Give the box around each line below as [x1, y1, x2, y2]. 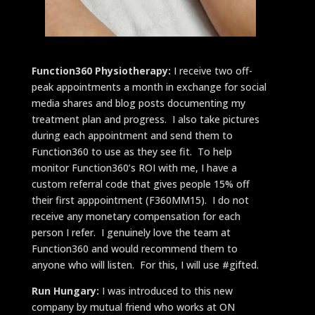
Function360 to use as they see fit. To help [31, 144, 232, 158]
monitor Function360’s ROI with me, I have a [31, 160, 237, 174]
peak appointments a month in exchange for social [31, 79, 266, 94]
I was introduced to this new [98, 283, 233, 297]
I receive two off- [170, 63, 252, 77]
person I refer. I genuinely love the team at [31, 225, 231, 239]
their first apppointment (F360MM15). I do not [31, 193, 249, 207]
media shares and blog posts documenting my [31, 96, 245, 110]
